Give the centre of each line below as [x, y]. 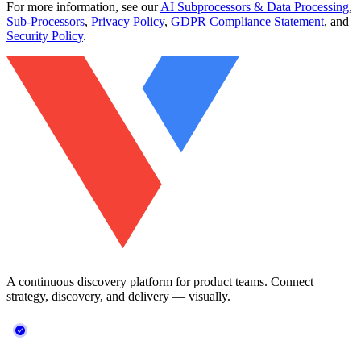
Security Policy [45, 35]
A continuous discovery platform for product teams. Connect [160, 281]
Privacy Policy [128, 21]
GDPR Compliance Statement [247, 21]
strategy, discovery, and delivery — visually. [118, 296]
